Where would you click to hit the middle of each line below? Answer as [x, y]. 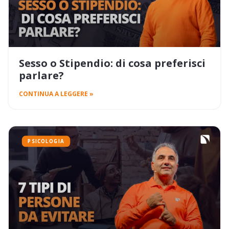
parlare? [41, 76]
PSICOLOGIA [46, 141]
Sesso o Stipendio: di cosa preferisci [112, 63]
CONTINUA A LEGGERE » [56, 94]
